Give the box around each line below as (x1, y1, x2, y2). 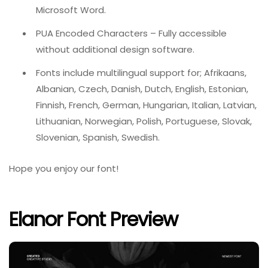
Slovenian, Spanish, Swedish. (36, 131, 160, 144)
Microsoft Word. (36, 4, 106, 17)
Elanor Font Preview (9, 206, 178, 233)
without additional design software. (36, 43, 194, 56)
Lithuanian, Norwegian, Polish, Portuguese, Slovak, (36, 115, 252, 128)
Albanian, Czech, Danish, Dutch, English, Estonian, (36, 83, 248, 96)
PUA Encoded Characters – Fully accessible (36, 27, 227, 40)
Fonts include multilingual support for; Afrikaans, (36, 66, 246, 80)
